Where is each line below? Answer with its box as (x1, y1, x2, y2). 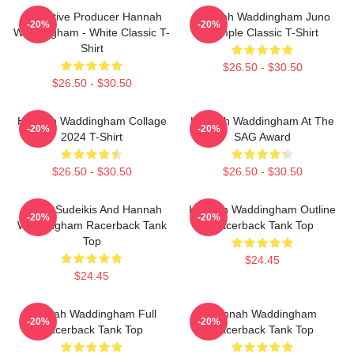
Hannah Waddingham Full (27, 307, 156, 320)
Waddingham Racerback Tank (17, 219, 167, 232)
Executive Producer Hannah (21, 10, 162, 23)
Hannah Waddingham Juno (194, 10, 330, 23)
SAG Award (234, 130, 291, 143)
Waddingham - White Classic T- (13, 26, 170, 39)
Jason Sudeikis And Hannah (21, 203, 162, 216)
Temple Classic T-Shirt (206, 26, 318, 39)
